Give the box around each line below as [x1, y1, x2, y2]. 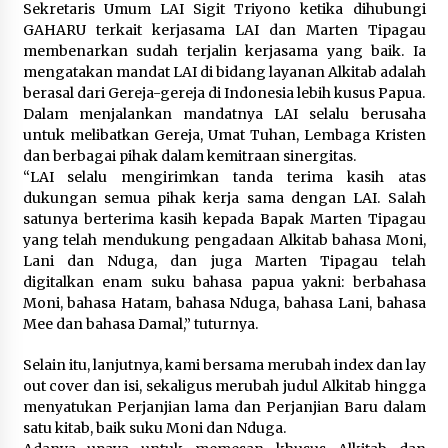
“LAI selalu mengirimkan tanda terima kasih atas [22, 168, 426, 187]
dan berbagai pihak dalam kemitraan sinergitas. [22, 147, 356, 166]
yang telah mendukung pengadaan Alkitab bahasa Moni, [22, 231, 426, 250]
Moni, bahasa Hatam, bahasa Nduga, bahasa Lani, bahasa [22, 294, 426, 313]
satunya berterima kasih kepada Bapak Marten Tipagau [22, 210, 426, 229]
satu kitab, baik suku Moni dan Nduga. [22, 419, 286, 438]
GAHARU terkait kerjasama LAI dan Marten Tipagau [22, 21, 426, 40]
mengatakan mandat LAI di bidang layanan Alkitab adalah [22, 63, 426, 82]
